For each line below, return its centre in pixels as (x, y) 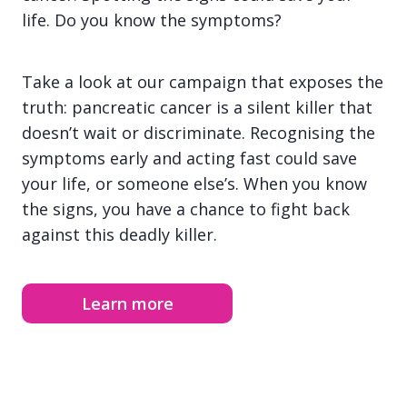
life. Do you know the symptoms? (152, 20)
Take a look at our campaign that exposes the (203, 82)
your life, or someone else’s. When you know (194, 184)
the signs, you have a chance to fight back (186, 209)
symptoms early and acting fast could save (189, 159)
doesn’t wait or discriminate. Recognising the (199, 133)
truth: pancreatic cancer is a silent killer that (197, 108)
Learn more (127, 304)
